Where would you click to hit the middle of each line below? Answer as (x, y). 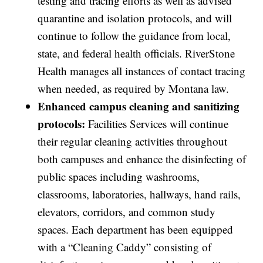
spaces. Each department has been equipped (136, 230)
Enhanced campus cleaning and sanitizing (139, 106)
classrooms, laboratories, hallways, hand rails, (139, 194)
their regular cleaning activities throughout (133, 141)
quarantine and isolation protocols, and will (135, 18)
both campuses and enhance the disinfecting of (142, 159)
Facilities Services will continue (159, 124)
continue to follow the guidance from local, (134, 36)
